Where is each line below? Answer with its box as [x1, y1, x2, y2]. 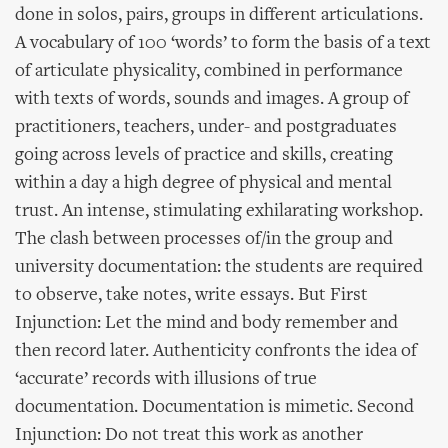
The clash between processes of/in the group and [15, 230, 393, 249]
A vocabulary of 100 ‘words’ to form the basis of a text [15, 34, 431, 53]
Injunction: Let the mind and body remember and [15, 314, 398, 333]
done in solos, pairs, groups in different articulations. [15, 6, 423, 25]
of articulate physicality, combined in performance [15, 62, 403, 81]
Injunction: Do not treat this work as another [15, 426, 363, 445]
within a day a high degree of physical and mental [15, 174, 392, 193]
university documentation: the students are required [15, 258, 423, 277]
